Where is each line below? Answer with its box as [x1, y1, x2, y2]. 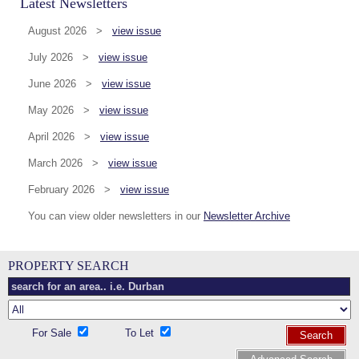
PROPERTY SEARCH [8, 259, 129, 273]
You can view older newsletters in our [28, 210, 204, 223]
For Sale [32, 327, 75, 340]
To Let [125, 327, 157, 340]
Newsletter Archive [204, 210, 290, 223]
